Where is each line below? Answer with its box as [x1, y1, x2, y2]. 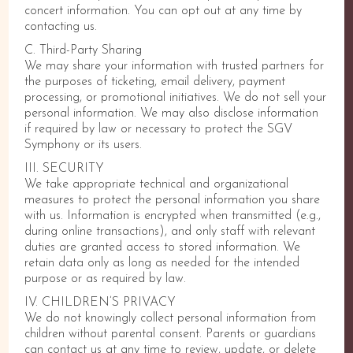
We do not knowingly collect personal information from [24, 312, 317, 325]
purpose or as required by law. [24, 273, 187, 285]
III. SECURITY [24, 162, 105, 175]
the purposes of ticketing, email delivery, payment [24, 76, 286, 88]
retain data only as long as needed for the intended [24, 257, 300, 269]
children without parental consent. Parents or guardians [24, 328, 317, 340]
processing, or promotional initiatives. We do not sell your [24, 91, 327, 104]
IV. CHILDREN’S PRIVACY [24, 296, 176, 309]
